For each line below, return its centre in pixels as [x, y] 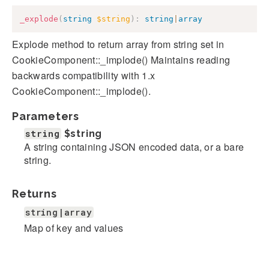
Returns [35, 193]
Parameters [46, 116]
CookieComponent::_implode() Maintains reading [121, 59]
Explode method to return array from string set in [118, 44]
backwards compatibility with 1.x [84, 75]
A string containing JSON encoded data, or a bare [134, 147]
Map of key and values [74, 228]
